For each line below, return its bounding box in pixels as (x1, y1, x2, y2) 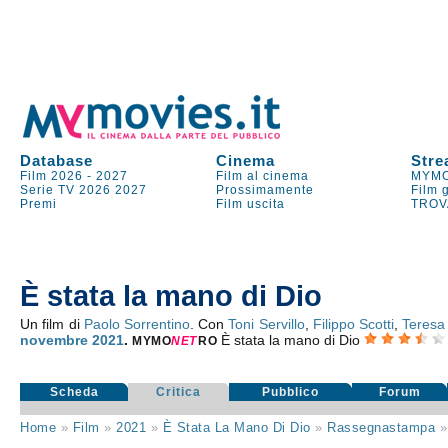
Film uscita (216, 197, 286, 211)
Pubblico (262, 385, 320, 399)
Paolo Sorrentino (83, 316, 190, 332)
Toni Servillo (228, 316, 305, 332)
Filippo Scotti (312, 316, 395, 332)
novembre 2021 (20, 332, 125, 348)
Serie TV (20, 183, 76, 197)
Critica (156, 385, 202, 399)
